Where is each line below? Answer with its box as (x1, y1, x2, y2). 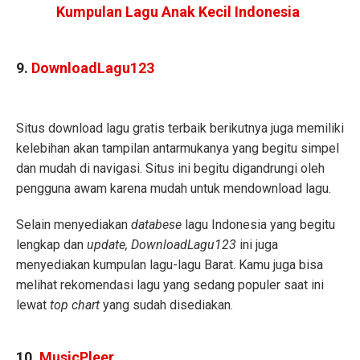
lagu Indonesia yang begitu (185, 217, 335, 233)
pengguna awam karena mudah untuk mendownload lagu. (16, 181, 331, 197)
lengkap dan (16, 237, 87, 253)
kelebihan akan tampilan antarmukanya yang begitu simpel (16, 141, 339, 157)
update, (87, 237, 131, 253)
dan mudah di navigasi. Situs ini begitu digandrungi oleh (16, 161, 325, 177)
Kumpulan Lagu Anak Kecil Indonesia (56, 2, 300, 20)
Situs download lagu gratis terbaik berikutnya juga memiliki (16, 121, 344, 137)
